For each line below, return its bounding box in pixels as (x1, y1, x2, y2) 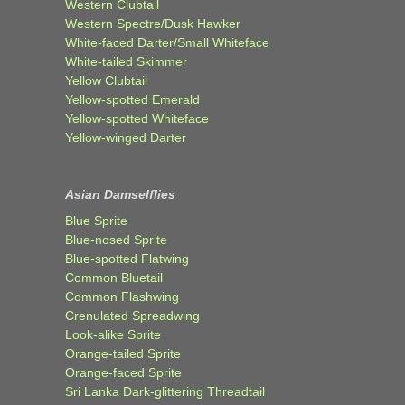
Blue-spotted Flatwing (65, 250, 189, 266)
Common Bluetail (65, 269, 163, 285)
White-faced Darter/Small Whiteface (65, 34, 269, 50)
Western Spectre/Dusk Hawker (65, 15, 240, 31)
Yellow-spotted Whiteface (65, 110, 209, 126)
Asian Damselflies (65, 186, 175, 202)
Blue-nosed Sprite (65, 231, 167, 247)
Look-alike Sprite (65, 326, 161, 342)
